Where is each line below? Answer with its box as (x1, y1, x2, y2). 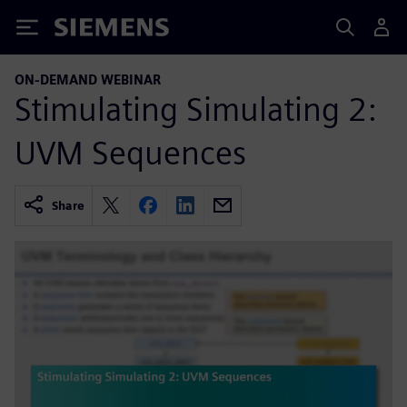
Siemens (55, 21, 114, 40)
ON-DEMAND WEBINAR (15, 72, 161, 87)
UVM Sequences (15, 132, 246, 173)
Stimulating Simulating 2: (15, 88, 376, 129)
